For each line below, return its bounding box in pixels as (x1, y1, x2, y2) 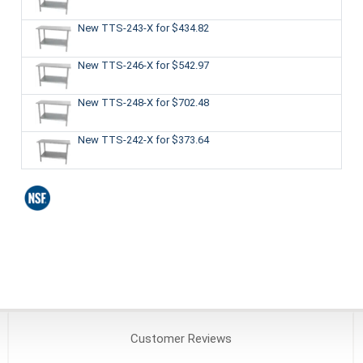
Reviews (184, 331, 232, 347)
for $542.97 (155, 58, 209, 71)
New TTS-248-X (77, 96, 156, 109)
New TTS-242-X (77, 133, 156, 146)
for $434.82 (155, 21, 209, 34)
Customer (130, 331, 185, 347)
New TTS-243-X (77, 21, 156, 34)
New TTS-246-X (77, 58, 156, 71)
